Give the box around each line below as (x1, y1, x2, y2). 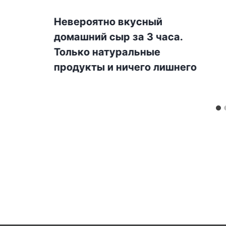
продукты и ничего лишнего (54, 61, 197, 73)
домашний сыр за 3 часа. (54, 30, 183, 43)
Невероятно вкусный (54, 15, 162, 28)
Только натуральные (54, 45, 160, 58)
